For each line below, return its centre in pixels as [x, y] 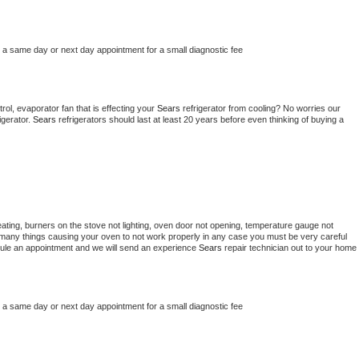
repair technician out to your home [290, 248]
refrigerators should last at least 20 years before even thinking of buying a [201, 120]
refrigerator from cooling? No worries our [262, 109]
